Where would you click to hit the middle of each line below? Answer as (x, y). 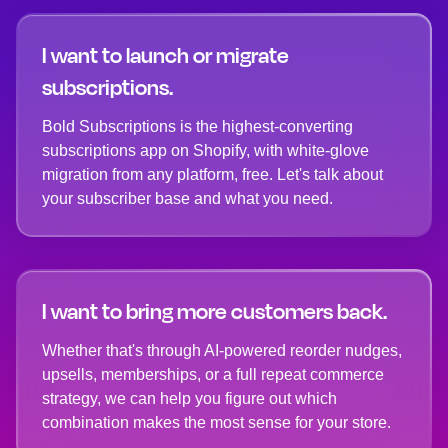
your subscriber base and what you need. (187, 199)
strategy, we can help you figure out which (189, 399)
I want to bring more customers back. (214, 311)
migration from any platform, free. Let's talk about (212, 175)
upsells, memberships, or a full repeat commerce (213, 375)
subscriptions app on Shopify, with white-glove (205, 151)
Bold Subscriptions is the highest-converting (197, 127)
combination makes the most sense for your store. (216, 423)
